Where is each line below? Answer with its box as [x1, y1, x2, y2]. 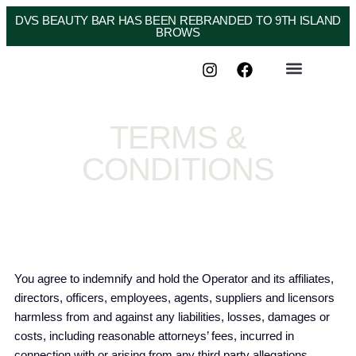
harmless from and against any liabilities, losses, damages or [14, 310, 330, 323]
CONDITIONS [81, 152, 275, 187]
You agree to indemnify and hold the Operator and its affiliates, [14, 272, 334, 285]
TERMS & [109, 120, 247, 155]
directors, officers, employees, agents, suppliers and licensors [14, 291, 335, 304]
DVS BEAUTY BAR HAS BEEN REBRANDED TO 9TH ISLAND [15, 14, 341, 27]
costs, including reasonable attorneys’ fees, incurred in [14, 329, 294, 342]
